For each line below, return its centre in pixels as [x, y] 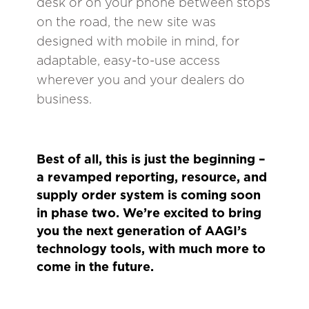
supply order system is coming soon [149, 195]
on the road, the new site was [126, 21]
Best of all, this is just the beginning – [151, 159]
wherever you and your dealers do [141, 79]
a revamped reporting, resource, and [152, 177]
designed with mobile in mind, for [138, 41]
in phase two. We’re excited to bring [149, 212]
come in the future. [95, 266]
